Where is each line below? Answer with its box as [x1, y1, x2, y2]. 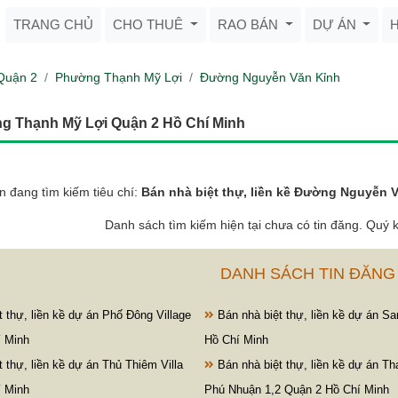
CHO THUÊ [113, 17, 187, 32]
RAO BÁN [217, 17, 282, 32]
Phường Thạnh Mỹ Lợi [55, 70, 182, 85]
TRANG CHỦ [13, 17, 93, 32]
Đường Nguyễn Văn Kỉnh [200, 70, 340, 85]
